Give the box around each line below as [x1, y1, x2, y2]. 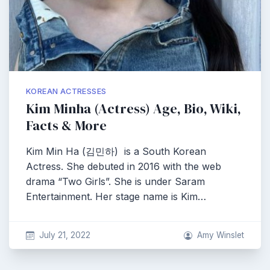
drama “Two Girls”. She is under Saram [26, 175, 205, 187]
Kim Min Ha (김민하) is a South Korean [26, 145, 206, 157]
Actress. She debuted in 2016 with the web [26, 160, 221, 172]
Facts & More [26, 116, 107, 135]
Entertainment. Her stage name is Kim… [26, 190, 206, 202]
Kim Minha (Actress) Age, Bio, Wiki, [26, 99, 241, 118]
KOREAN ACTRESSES [26, 87, 107, 96]
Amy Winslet [197, 230, 244, 240]
